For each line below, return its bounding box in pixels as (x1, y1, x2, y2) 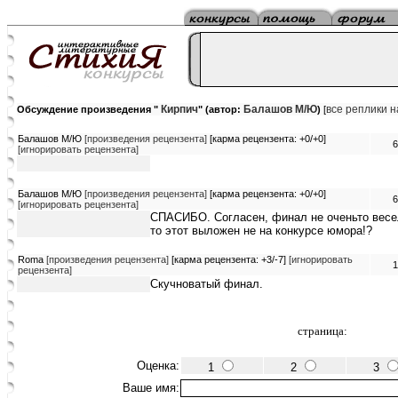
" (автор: (198, 104, 243, 115)
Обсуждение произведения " (17, 104, 158, 115)
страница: (297, 324, 347, 338)
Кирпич (158, 103, 198, 115)
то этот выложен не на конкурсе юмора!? (150, 224, 372, 237)
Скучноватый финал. (150, 277, 263, 291)
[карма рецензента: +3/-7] (169, 254, 289, 265)
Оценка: (137, 359, 179, 372)
